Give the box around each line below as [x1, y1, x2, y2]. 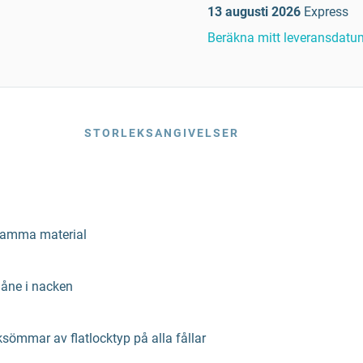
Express [304, 4, 348, 19]
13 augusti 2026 [207, 4, 301, 19]
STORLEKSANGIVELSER [83, 126, 239, 139]
